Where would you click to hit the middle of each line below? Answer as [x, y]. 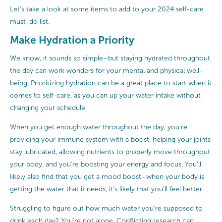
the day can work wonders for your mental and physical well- [106, 71]
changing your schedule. [48, 108]
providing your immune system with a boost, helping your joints [110, 140]
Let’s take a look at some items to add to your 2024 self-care [107, 9]
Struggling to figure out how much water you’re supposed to [106, 209]
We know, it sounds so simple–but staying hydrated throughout [110, 58]
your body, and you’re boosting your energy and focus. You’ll [106, 165]
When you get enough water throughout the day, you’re [99, 127]
